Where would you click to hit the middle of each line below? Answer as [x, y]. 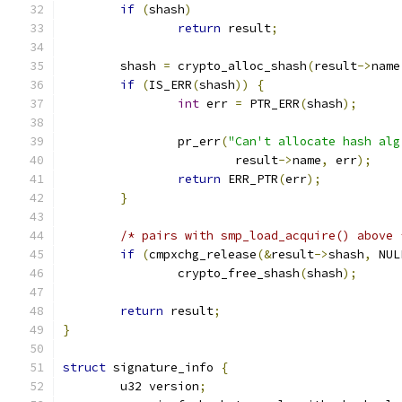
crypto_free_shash [239, 273]
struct [84, 367]
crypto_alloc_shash [239, 66]
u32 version [160, 386]
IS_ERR [170, 85]
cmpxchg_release [203, 254]
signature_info [163, 367]
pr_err [199, 141]
